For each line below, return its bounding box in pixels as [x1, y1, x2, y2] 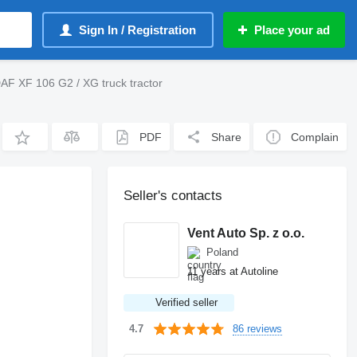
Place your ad [254, 23, 330, 37]
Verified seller [155, 296, 218, 308]
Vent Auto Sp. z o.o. [187, 226, 305, 240]
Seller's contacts [124, 188, 223, 203]
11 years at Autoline [187, 265, 279, 277]
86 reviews [233, 322, 283, 335]
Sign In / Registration [79, 23, 196, 37]
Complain [291, 130, 339, 143]
